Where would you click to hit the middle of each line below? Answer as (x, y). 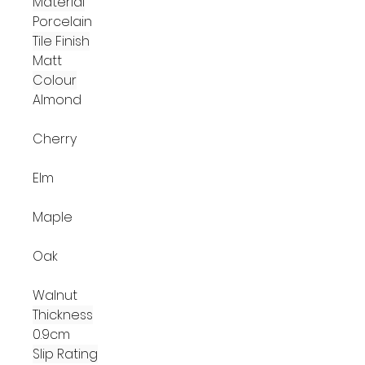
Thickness (63, 314)
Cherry (55, 139)
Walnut (55, 295)
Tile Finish (61, 41)
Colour (55, 80)
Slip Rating (65, 354)
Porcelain (62, 21)
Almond (57, 99)
